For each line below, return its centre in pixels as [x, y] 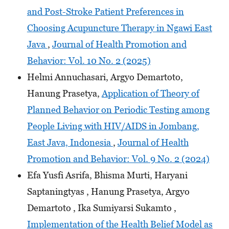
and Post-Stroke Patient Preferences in [105, 11]
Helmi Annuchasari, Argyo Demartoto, [105, 77]
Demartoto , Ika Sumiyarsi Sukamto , [101, 208]
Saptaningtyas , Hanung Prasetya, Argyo [108, 191]
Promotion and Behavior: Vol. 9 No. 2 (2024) [118, 158]
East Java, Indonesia [70, 142]
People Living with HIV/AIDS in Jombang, [113, 126]
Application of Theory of [150, 93]
